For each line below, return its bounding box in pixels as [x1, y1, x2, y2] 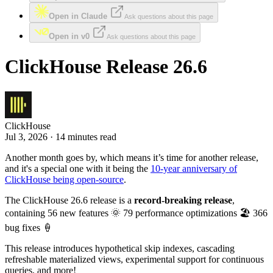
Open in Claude [49, 12, 107, 21]
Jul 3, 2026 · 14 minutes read [5, 131, 116, 142]
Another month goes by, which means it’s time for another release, [5, 152, 258, 163]
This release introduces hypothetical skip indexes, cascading [5, 243, 235, 253]
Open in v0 [49, 32, 90, 41]
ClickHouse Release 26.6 [5, 55, 207, 78]
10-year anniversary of [151, 163, 237, 174]
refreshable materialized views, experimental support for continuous [5, 253, 264, 264]
